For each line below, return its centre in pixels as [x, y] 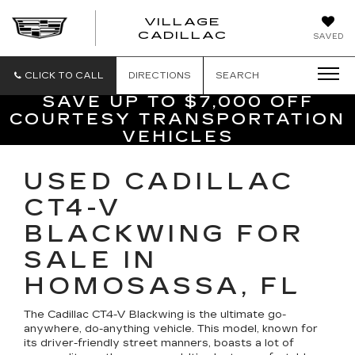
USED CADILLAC [159, 181]
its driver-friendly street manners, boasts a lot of [159, 343]
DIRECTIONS [160, 76]
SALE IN [91, 260]
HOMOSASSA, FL [163, 286]
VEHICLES [177, 136]
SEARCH [237, 76]
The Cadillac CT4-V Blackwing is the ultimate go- [155, 315]
